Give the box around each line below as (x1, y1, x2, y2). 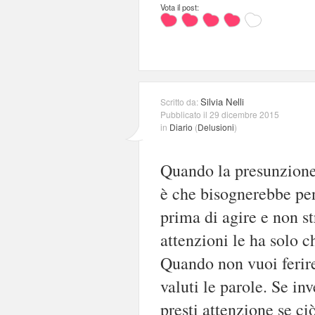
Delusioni (198, 120, 234, 133)
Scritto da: (160, 95, 200, 108)
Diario (169, 120, 193, 133)
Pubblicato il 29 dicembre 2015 (160, 108, 279, 120)
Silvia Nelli (200, 94, 244, 108)
